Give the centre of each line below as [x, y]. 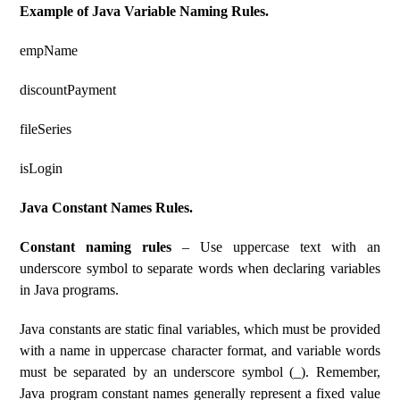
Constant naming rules [96, 247]
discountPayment [68, 90]
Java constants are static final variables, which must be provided [200, 329]
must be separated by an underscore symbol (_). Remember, [200, 372]
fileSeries [46, 129]
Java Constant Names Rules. [107, 208]
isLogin [42, 168]
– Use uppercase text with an [276, 247]
